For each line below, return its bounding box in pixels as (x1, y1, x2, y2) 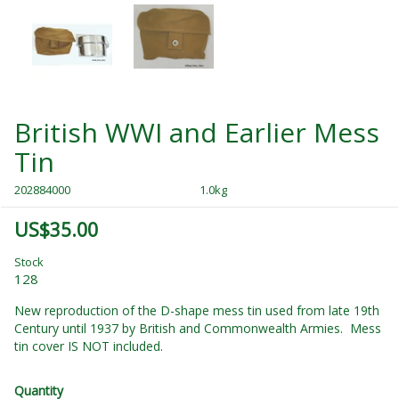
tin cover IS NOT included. (14, 338, 163, 355)
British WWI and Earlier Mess (14, 114, 379, 151)
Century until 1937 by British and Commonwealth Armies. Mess (14, 320, 381, 338)
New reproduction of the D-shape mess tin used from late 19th (14, 302, 379, 320)
